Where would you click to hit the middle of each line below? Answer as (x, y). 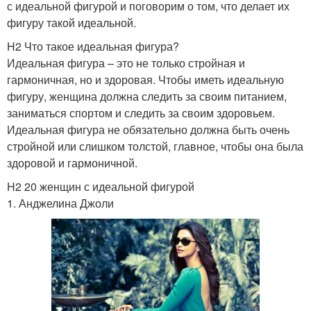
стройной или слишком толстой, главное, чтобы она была (155, 146)
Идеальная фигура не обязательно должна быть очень (148, 129)
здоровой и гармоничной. (72, 162)
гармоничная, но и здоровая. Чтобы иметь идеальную (145, 79)
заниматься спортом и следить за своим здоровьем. (141, 112)
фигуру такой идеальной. (72, 22)
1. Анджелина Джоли (60, 203)
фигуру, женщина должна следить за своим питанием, (147, 96)
